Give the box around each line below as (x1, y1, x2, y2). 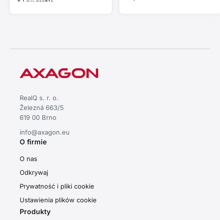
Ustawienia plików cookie (20, 195, 97, 204)
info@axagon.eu (20, 128, 70, 136)
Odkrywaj (20, 168, 48, 176)
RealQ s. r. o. (20, 93, 58, 102)
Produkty (20, 207, 51, 216)
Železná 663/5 (20, 103, 64, 111)
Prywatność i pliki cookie (20, 182, 94, 190)
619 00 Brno (20, 113, 56, 121)
